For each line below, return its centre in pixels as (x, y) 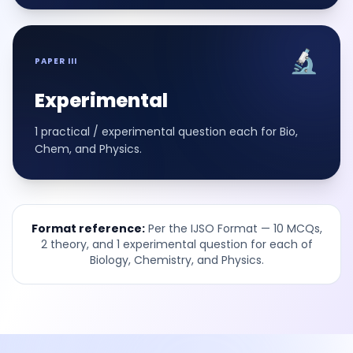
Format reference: (88, 228)
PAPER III (56, 61)
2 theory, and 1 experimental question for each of (176, 244)
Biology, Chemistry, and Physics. (176, 260)
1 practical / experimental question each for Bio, (166, 131)
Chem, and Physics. (88, 149)
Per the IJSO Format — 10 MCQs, (233, 228)
